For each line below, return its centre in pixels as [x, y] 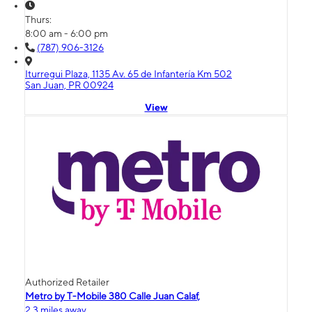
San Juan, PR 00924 [69, 85]
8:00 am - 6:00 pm [67, 34]
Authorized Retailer [67, 282]
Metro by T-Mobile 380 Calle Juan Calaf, [112, 296]
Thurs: [39, 20]
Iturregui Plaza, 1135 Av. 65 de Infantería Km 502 [128, 74]
